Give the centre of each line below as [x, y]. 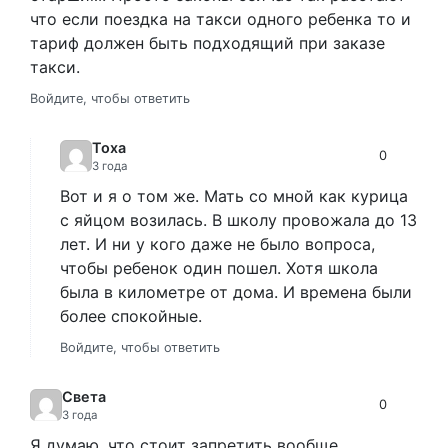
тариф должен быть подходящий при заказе [207, 42]
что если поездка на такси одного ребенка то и [220, 18]
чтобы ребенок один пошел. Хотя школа [219, 267]
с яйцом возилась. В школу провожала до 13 [238, 219]
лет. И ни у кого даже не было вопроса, [217, 243]
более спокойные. [131, 315]
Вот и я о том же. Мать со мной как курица [234, 195]
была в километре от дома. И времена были [236, 291]
